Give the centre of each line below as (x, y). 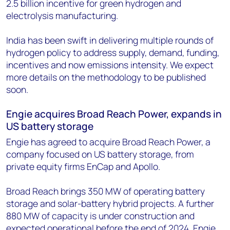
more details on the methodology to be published (106, 77)
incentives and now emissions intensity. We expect (110, 65)
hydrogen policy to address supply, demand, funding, (113, 52)
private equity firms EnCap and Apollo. (83, 166)
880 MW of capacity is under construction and (100, 216)
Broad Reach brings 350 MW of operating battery (106, 191)
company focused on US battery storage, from (100, 154)
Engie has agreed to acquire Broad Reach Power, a (108, 142)
